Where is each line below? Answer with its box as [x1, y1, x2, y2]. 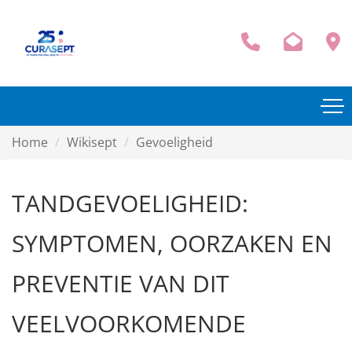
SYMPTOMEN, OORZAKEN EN [12, 227, 332, 259]
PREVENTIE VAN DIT [12, 267, 229, 299]
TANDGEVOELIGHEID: [12, 187, 248, 219]
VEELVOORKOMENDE [12, 307, 246, 339]
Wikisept [67, 134, 117, 151]
